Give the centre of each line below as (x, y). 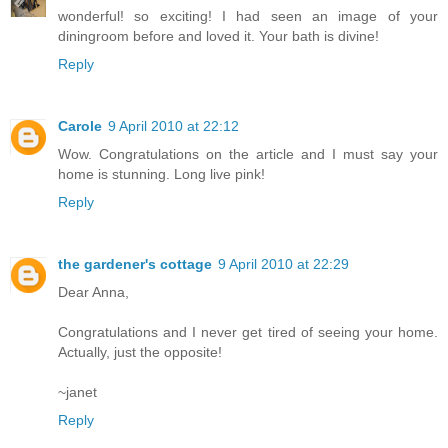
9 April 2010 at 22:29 (283, 264)
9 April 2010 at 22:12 (173, 126)
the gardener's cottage (135, 264)
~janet (77, 392)
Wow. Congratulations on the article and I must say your (248, 154)
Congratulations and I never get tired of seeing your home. (248, 332)
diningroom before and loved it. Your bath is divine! (218, 36)
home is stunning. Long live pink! (161, 174)
